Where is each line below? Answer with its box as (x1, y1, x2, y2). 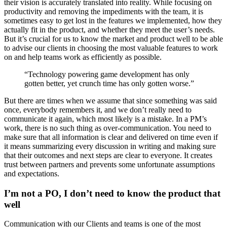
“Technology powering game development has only (24, 69, 190, 79)
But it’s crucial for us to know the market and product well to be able (4, 34, 223, 43)
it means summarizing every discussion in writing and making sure (4, 141, 216, 150)
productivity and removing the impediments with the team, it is (4, 7, 203, 16)
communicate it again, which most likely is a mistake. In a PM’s (4, 114, 207, 123)
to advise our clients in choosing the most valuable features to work (4, 43, 218, 52)
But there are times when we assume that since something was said (4, 96, 217, 105)
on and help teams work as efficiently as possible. (4, 52, 162, 61)
